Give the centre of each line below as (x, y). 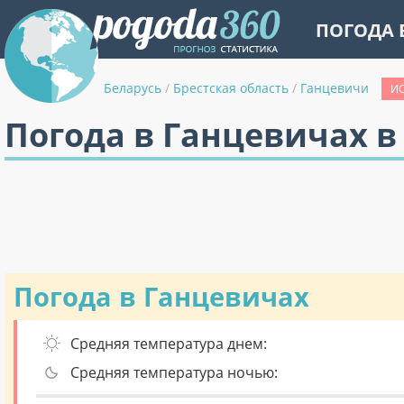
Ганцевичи (335, 88)
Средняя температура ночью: (174, 372)
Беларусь (133, 88)
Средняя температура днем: (169, 344)
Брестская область (231, 88)
